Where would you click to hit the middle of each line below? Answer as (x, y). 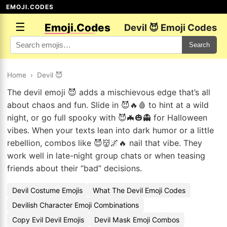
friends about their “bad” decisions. (74, 168)
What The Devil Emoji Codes (139, 190)
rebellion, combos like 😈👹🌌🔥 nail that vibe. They (105, 143)
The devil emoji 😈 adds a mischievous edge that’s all (109, 92)
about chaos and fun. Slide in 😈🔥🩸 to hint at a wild (108, 105)
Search (199, 45)
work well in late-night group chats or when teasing (106, 156)
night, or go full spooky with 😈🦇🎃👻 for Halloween (107, 118)
